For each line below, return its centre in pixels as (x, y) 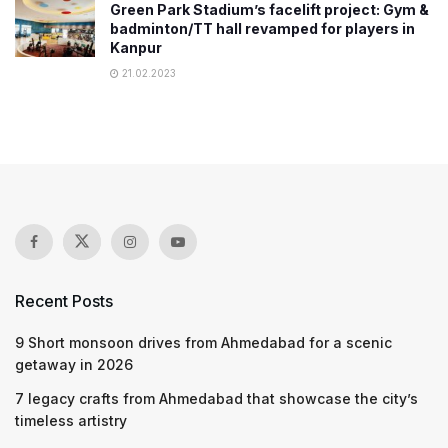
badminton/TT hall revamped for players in (262, 28)
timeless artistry (71, 420)
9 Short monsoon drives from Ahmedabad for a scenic (203, 342)
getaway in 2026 (74, 364)
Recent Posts (64, 301)
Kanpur (136, 47)
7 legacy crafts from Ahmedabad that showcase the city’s (216, 398)
